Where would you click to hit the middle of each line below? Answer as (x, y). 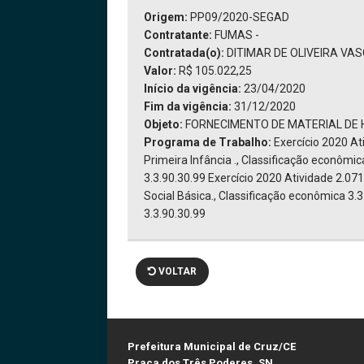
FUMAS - (237, 35)
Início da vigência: (194, 89)
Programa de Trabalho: (209, 143)
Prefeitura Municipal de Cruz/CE (212, 347)
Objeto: (165, 125)
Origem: (167, 17)
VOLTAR (176, 272)
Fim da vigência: (188, 107)
